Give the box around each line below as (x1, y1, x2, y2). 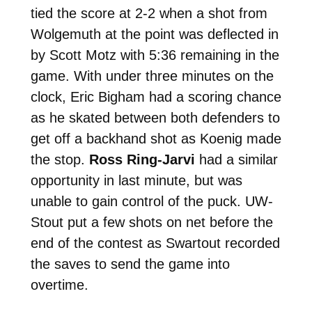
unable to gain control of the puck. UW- (30, 193, 273, 209)
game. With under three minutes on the (30, 68, 274, 84)
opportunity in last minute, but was (30, 172, 242, 188)
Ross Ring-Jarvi (88, 151, 195, 167)
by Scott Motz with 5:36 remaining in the (30, 47, 279, 63)
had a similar (194, 151, 278, 167)
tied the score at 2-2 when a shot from (30, 5, 267, 21)
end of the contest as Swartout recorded (30, 235, 280, 251)
